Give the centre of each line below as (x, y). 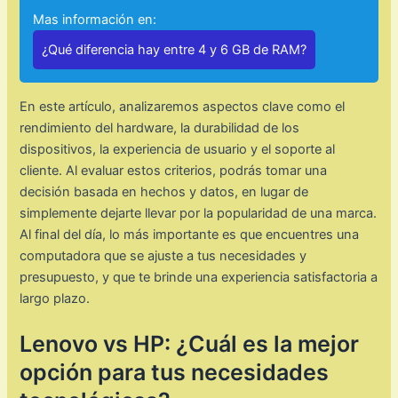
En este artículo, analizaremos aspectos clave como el (183, 106)
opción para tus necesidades (175, 373)
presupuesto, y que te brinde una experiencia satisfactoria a (199, 277)
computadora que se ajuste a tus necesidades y (163, 255)
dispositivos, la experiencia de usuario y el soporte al (178, 149)
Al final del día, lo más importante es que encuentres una (190, 234)
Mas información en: (95, 19)
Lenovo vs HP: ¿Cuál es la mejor (190, 344)
